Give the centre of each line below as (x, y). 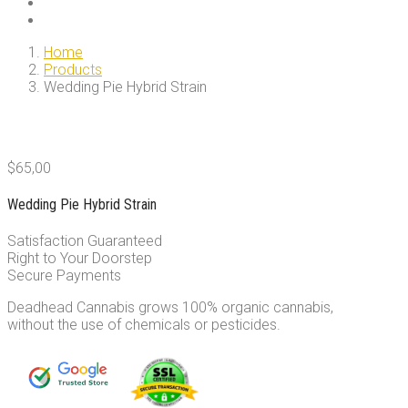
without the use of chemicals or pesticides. (144, 325)
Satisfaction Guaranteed (85, 241)
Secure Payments (64, 276)
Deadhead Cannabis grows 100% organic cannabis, (170, 308)
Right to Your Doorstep (80, 259)
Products (73, 69)
